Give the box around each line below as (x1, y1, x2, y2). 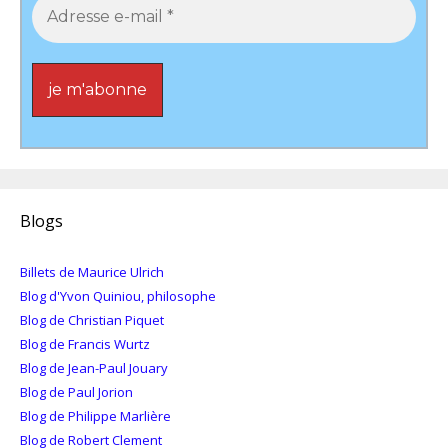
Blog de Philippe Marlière (20, 406, 171, 425)
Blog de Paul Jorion (20, 382, 133, 401)
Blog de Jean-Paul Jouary (20, 358, 168, 377)
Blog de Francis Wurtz (20, 334, 150, 353)
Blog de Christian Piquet (20, 310, 164, 329)
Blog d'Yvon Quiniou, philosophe (20, 286, 216, 305)
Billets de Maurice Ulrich (20, 262, 164, 281)
